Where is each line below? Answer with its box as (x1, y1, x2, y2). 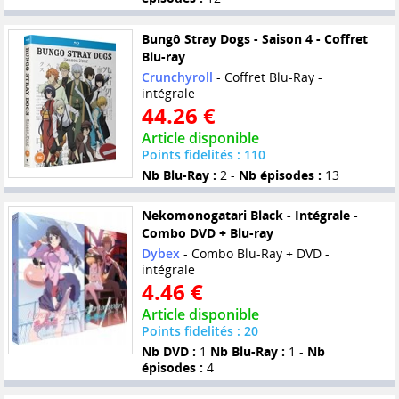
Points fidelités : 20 (141, 322, 258, 340)
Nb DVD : (141, 343, 196, 361)
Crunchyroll (141, 68, 213, 85)
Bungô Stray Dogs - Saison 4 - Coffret (141, 29, 368, 47)
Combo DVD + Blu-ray (141, 224, 273, 242)
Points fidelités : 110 (141, 145, 265, 163)
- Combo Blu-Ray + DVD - (179, 245, 330, 263)
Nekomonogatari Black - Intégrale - (141, 207, 358, 224)
